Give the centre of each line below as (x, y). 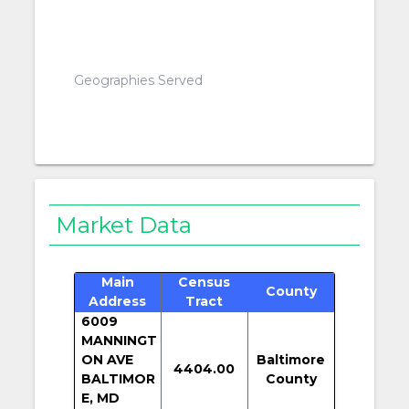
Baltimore (291, 359)
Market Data (124, 225)
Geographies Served (138, 81)
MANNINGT (119, 340)
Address (118, 301)
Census (204, 282)
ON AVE (107, 359)
